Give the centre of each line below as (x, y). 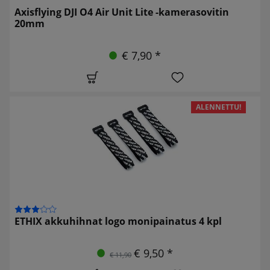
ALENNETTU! (219, 107)
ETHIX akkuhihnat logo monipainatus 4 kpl (118, 221)
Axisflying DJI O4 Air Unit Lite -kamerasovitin (122, 12)
